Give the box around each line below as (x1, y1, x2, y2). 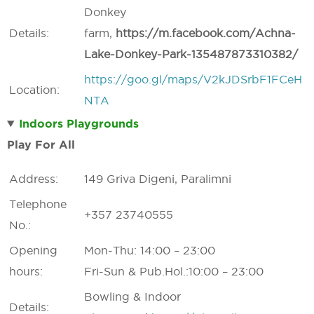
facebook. (172, 27, 226, 39)
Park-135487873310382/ (162, 48, 298, 60)
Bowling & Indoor (84, 290, 181, 303)
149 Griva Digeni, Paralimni (84, 172, 231, 185)
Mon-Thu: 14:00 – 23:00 (84, 244, 215, 257)
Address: (9, 172, 58, 185)
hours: (9, 265, 43, 278)
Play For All (7, 138, 75, 151)
